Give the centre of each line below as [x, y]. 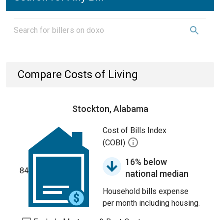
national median [157, 174]
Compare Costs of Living [78, 74]
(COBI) [115, 143]
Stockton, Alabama [110, 109]
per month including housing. [151, 203]
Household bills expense [146, 191]
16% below [146, 162]
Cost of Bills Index [135, 130]
